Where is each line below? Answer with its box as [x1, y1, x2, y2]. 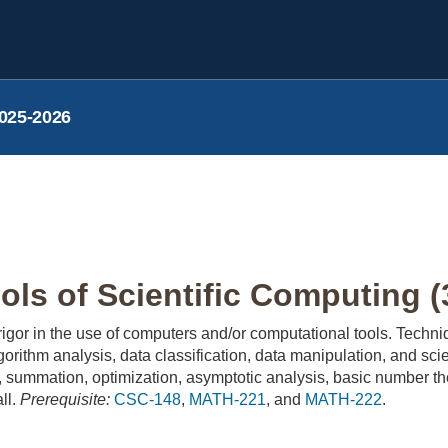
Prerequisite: [20, 391, 110, 408]
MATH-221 [189, 391, 266, 408]
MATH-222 [305, 391, 382, 408]
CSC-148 [114, 391, 181, 408]
